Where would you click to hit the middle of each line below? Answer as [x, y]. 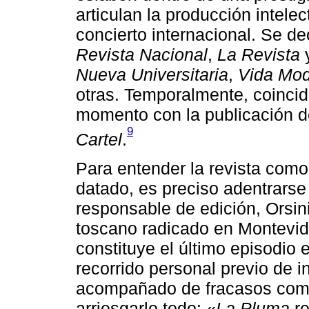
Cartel [99, 139]
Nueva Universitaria [152, 74]
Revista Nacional [142, 54]
